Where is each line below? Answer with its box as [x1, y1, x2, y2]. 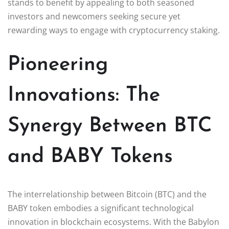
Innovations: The [8, 85, 160, 106]
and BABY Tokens [8, 146, 173, 167]
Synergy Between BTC [8, 116, 212, 136]
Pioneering [8, 54, 108, 75]
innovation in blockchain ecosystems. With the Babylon [8, 216, 219, 227]
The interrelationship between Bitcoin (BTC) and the [8, 188, 207, 200]
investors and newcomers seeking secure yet [8, 10, 180, 22]
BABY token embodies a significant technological [8, 202, 194, 214]
